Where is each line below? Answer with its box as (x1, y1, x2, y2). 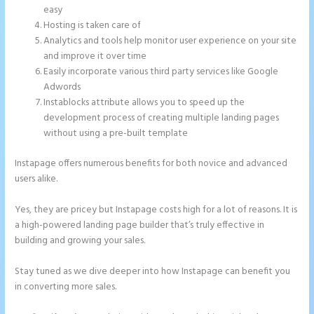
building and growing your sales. (15, 233, 146, 248)
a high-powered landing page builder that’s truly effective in (15, 217, 265, 233)
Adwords (43, 80, 81, 95)
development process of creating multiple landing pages (43, 111, 280, 126)
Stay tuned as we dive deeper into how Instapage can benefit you (15, 264, 291, 279)
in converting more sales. (15, 279, 117, 294)
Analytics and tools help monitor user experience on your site (43, 34, 297, 49)
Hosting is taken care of (43, 18, 142, 34)
